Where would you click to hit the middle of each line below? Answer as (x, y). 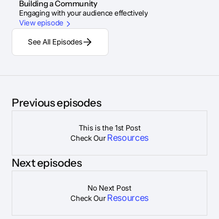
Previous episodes (57, 103)
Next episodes (47, 163)
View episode (41, 23)
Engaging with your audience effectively (84, 13)
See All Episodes (55, 42)
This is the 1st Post (109, 128)
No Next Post (109, 188)
